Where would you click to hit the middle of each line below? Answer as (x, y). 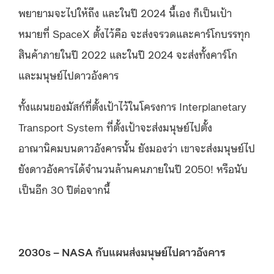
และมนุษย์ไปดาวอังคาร (68, 74)
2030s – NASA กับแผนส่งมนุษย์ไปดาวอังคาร (122, 251)
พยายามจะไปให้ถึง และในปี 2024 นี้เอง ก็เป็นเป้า (125, 12)
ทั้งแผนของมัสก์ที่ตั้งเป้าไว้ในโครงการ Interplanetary (132, 106)
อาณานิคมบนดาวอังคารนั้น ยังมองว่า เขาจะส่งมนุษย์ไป (137, 147)
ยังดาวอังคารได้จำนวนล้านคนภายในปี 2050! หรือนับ (133, 168)
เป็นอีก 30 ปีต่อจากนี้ (64, 189)
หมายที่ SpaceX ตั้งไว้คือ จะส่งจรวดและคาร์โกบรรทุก (134, 33)
